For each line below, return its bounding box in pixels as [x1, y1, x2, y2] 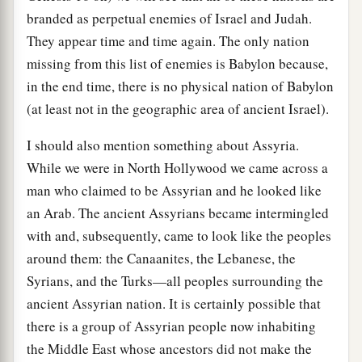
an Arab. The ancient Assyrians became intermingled [27, 203, 329, 222]
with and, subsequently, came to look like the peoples [27, 225, 331, 245]
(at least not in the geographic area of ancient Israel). [27, 99, 329, 118]
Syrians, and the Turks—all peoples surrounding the [27, 271, 323, 290]
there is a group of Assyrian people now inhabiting [27, 316, 316, 335]
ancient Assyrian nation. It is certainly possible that [27, 293, 321, 313]
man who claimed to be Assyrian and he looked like [27, 180, 322, 200]
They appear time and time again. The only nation [27, 31, 309, 50]
